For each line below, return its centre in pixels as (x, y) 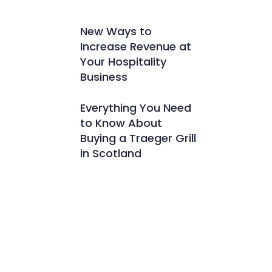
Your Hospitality (124, 62)
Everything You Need (136, 108)
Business (104, 77)
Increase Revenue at (136, 46)
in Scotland (111, 153)
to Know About (121, 123)
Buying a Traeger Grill (138, 138)
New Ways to (116, 31)
